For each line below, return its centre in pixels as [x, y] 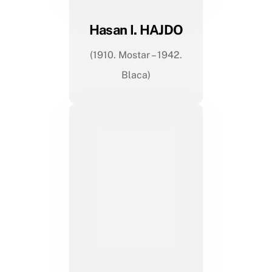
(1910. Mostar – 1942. [136, 55]
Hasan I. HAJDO [136, 30]
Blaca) [136, 75]
